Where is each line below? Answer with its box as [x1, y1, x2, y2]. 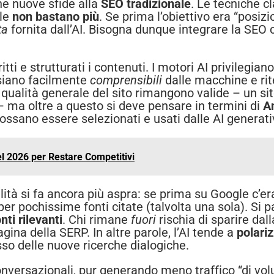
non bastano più [12, 9, 99, 24]
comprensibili [90, 73, 162, 88]
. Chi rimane [62, 212, 131, 228]
